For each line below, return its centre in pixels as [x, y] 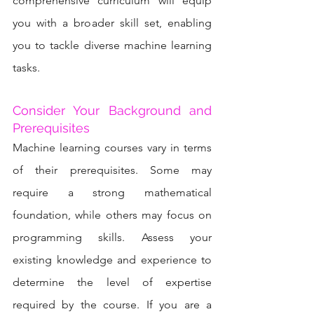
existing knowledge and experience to [112, 259]
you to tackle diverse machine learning [112, 45]
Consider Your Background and [112, 110]
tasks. [26, 67]
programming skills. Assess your [112, 237]
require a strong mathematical [112, 192]
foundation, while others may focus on [112, 214]
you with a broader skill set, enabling [112, 22]
